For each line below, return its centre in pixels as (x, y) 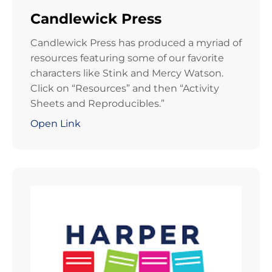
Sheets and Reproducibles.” (97, 104)
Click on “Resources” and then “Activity (125, 89)
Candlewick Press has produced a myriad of (136, 43)
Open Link (56, 124)
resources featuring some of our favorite (127, 58)
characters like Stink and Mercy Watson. (127, 73)
